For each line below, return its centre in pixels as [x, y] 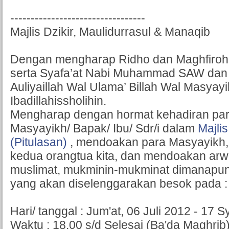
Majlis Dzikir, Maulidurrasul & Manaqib [110, 32]
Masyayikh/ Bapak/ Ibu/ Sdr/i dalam [104, 129]
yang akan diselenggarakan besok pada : [119, 184]
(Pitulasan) [39, 142]
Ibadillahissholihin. [58, 101]
